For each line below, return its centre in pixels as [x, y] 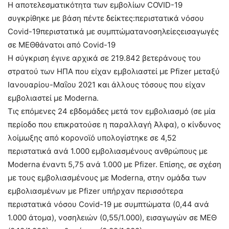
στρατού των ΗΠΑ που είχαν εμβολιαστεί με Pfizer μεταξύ [114, 71]
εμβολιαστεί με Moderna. [53, 98]
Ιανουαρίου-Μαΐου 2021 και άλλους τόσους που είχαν [107, 84]
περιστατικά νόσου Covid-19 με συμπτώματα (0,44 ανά [108, 204]
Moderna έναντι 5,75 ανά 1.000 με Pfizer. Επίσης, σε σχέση [114, 164]
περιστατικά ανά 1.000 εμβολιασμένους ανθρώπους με [108, 151]
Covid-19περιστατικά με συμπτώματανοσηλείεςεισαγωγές [113, 31]
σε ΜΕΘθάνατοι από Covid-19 [62, 44]
